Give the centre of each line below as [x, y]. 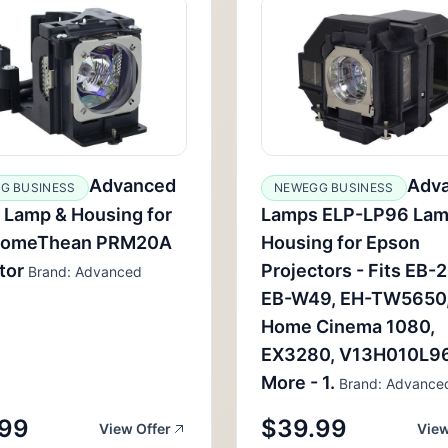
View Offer [135, 428]
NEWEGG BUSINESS [334, 187]
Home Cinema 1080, [348, 326]
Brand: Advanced [83, 271]
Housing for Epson [340, 242]
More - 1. [298, 382]
